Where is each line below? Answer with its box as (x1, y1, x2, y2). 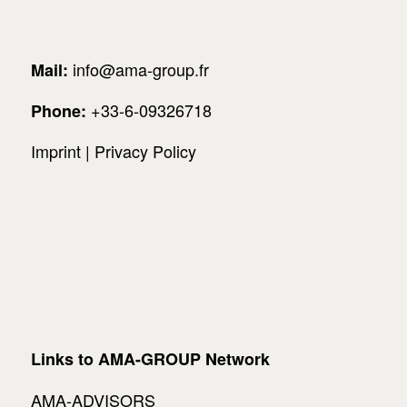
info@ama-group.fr (72, 56, 209, 81)
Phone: (30, 98, 86, 123)
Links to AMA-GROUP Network (30, 347, 270, 372)
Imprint (30, 139, 81, 164)
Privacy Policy (94, 139, 196, 164)
